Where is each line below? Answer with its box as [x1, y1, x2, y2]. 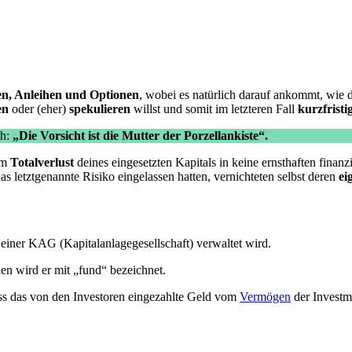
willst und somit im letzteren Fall [130, 102, 298, 116]
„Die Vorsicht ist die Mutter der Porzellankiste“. [13, 129, 268, 143]
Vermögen [240, 290, 291, 304]
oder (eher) [9, 102, 69, 116]
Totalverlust [10, 156, 74, 170]
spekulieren [69, 102, 130, 116]
